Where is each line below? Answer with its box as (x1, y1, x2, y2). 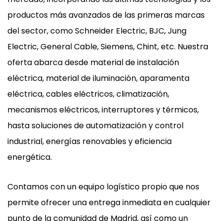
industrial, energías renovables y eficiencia (7, 136, 172, 147)
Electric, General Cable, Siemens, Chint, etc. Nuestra (7, 41, 208, 53)
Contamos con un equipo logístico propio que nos (7, 181, 199, 193)
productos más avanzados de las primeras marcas (7, 9, 205, 21)
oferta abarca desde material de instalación (7, 57, 179, 69)
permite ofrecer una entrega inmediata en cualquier (7, 197, 211, 209)
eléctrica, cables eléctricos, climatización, (7, 88, 169, 100)
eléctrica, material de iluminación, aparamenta (7, 73, 189, 84)
